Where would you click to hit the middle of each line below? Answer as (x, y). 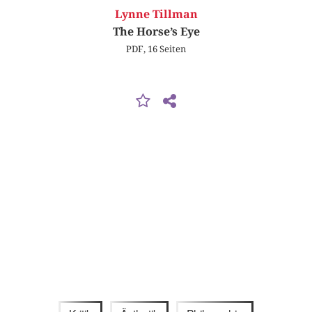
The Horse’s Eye (156, 32)
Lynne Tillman (156, 15)
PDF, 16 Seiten (156, 49)
